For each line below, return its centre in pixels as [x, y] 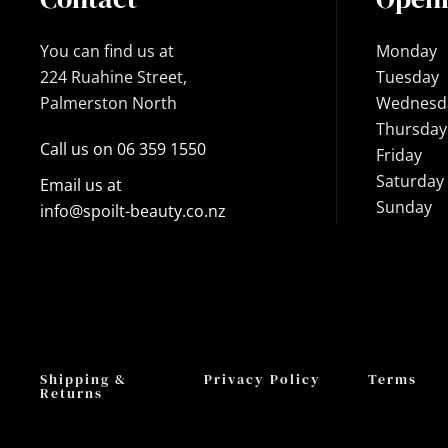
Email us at [81, 184]
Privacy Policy [262, 378]
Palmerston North [108, 102]
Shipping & [83, 378]
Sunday [404, 206]
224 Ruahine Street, [113, 76]
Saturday [410, 180]
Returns [71, 392]
